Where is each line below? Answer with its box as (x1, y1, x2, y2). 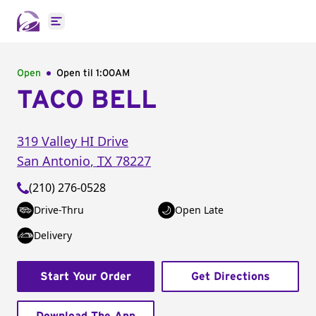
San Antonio (17, 152, 90, 169)
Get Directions (190, 271, 270, 282)
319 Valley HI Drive (17, 133, 128, 150)
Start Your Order (40, 271, 131, 282)
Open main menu (55, 20, 149, 37)
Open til (56, 68, 96, 78)
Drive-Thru (34, 203, 84, 217)
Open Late (175, 203, 224, 217)
